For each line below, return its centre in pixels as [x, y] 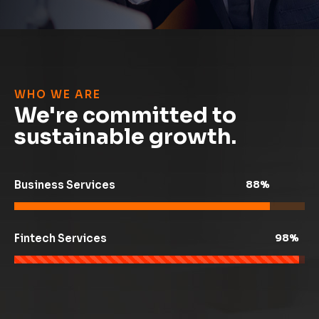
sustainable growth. [125, 137]
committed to [159, 115]
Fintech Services [61, 238]
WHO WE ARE [58, 94]
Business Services [65, 185]
